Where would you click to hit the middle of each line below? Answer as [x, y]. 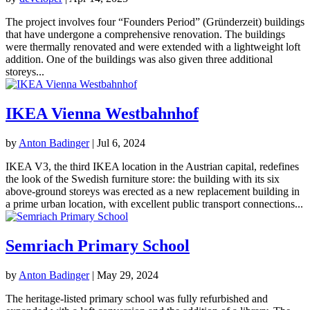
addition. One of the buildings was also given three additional [139, 60]
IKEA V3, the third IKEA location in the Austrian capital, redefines [152, 167]
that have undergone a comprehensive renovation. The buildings [145, 35]
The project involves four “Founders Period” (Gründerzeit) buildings [155, 22]
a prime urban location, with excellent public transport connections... [154, 204]
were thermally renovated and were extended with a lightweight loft [153, 47]
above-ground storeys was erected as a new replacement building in [153, 192]
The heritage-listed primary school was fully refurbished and [137, 299]
